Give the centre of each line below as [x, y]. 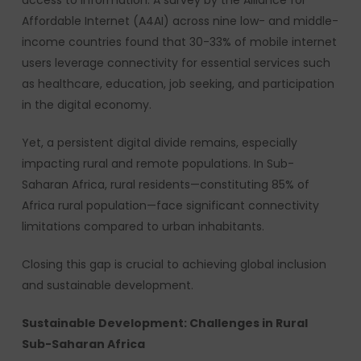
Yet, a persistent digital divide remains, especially [159, 143]
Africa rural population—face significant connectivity [170, 205]
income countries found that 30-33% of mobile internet [179, 42]
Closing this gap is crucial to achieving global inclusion [174, 264]
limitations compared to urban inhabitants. [143, 226]
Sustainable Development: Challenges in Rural [164, 323]
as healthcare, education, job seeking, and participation [178, 84]
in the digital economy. [86, 105]
